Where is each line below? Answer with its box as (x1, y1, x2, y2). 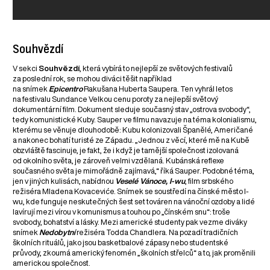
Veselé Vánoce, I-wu (115, 177, 186, 186)
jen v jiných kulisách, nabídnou (13, 177, 116, 186)
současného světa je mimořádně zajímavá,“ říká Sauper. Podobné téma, (13, 167, 255, 175)
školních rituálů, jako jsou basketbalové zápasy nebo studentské (13, 239, 229, 247)
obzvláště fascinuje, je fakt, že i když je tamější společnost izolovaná (13, 146, 239, 155)
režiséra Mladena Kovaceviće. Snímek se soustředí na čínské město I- (13, 187, 250, 196)
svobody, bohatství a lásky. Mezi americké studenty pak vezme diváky (13, 218, 248, 227)
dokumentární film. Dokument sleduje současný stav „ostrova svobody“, (13, 105, 251, 114)
